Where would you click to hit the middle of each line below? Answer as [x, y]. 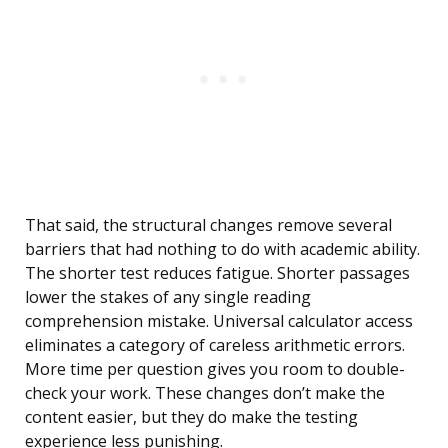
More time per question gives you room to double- [215, 369]
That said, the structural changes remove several [208, 225]
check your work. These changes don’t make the [205, 393]
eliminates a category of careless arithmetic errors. [215, 345]
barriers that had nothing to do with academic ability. [222, 249]
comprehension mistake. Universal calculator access [219, 321]
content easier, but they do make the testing [191, 417]
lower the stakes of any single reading [168, 297]
